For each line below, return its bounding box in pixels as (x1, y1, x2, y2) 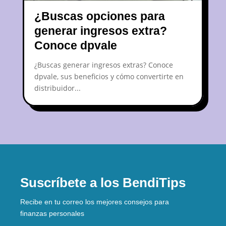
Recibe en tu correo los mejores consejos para (20, 197, 169, 206)
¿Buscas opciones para (34, 9, 165, 23)
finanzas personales (20, 209, 84, 217)
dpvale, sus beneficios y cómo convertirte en (34, 71, 184, 81)
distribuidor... (34, 83, 81, 93)
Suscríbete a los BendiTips (20, 175, 186, 190)
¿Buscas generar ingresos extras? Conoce (34, 60, 173, 70)
